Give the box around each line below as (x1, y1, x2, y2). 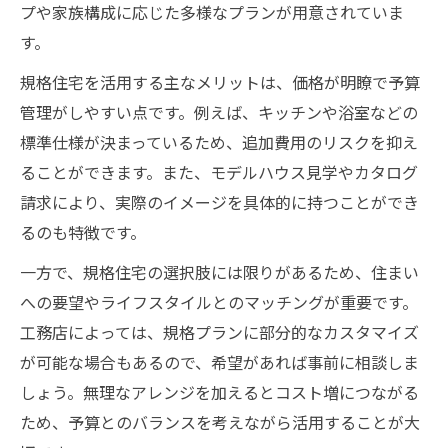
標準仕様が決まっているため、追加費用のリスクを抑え (20, 130, 418, 154)
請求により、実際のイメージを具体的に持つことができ (20, 190, 419, 214)
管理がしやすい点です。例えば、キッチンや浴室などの (20, 100, 418, 124)
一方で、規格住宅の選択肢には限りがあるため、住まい (20, 260, 419, 284)
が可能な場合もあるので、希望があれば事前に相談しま (20, 350, 419, 374)
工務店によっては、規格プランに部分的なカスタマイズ (20, 320, 419, 344)
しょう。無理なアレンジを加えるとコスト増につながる (20, 380, 419, 404)
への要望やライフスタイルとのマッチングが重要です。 (20, 290, 418, 314)
